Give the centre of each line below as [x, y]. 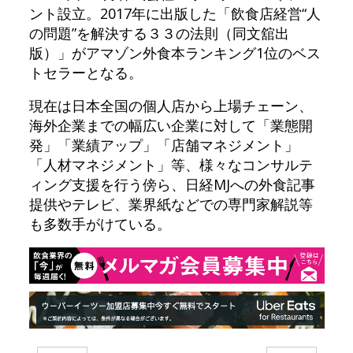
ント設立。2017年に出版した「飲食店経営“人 [175, 13]
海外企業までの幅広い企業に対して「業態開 [171, 125]
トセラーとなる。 [85, 72]
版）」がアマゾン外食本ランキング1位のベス [175, 52]
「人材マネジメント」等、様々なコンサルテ [171, 164]
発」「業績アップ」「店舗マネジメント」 [163, 145]
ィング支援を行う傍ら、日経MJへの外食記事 [172, 184]
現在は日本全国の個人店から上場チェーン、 [171, 105]
